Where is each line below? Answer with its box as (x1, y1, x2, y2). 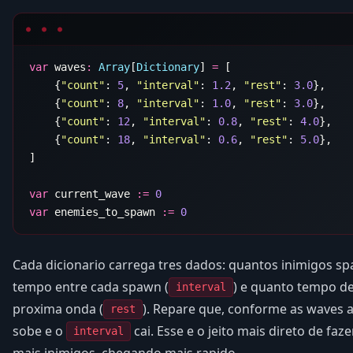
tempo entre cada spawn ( (13, 277, 169, 295)
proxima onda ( (13, 299, 103, 318)
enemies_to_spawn (48, 205, 162, 218)
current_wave (48, 187, 136, 200)
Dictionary (136, 60, 199, 73)
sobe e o (13, 321, 66, 340)
